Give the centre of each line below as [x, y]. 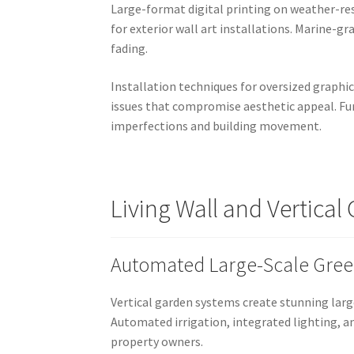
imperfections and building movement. [217, 125]
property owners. [157, 342]
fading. [130, 49]
